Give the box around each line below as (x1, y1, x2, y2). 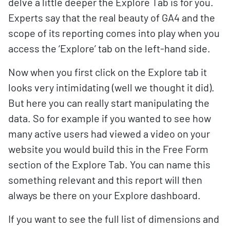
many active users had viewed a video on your (8, 127, 210, 140)
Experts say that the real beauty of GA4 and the (8, 11, 215, 24)
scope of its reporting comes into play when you (8, 26, 220, 39)
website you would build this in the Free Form (8, 142, 208, 155)
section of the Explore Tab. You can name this (8, 158, 210, 170)
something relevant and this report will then (8, 173, 202, 186)
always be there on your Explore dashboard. (8, 188, 201, 201)
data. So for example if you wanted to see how (8, 111, 211, 124)
